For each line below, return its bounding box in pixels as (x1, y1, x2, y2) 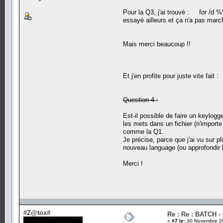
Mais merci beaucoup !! (123, 40, 191, 48)
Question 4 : (123, 96, 158, 104)
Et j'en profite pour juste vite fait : (123, 72, 219, 80)
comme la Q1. (123, 127, 164, 135)
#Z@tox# (23, 209, 50, 217)
